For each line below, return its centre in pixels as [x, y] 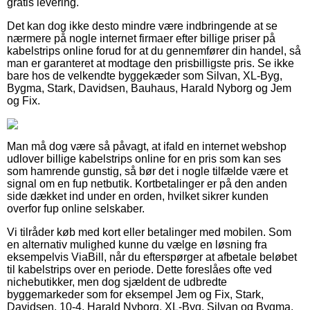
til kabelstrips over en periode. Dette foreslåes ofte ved [139, 270]
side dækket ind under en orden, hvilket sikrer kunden [138, 197]
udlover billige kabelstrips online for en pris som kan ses [144, 159]
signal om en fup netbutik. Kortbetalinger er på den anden [147, 184]
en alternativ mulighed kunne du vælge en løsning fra [137, 245]
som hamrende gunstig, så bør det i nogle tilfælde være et [147, 172]
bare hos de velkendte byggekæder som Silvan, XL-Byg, [145, 76]
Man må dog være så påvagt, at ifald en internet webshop [147, 147]
